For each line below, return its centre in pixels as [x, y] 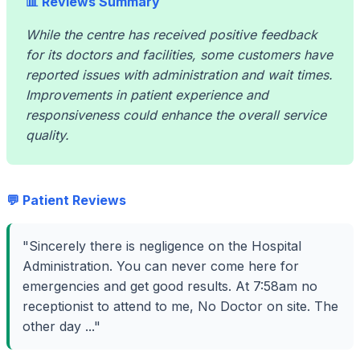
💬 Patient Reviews [66, 200]
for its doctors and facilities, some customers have [179, 54]
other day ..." [61, 326]
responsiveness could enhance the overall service [176, 115]
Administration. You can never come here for [161, 266]
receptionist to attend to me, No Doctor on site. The [180, 306]
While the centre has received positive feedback [172, 34]
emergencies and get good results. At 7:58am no [170, 286]
